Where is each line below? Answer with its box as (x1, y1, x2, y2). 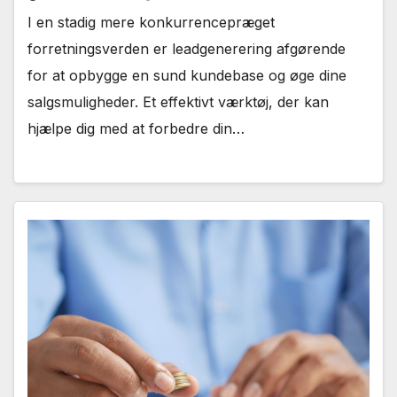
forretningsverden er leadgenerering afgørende (27, 40, 346, 58)
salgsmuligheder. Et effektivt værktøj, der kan (27, 93, 329, 112)
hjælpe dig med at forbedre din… (27, 120, 245, 138)
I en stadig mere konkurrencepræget (27, 13, 275, 32)
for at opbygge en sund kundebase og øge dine (27, 66, 346, 85)
